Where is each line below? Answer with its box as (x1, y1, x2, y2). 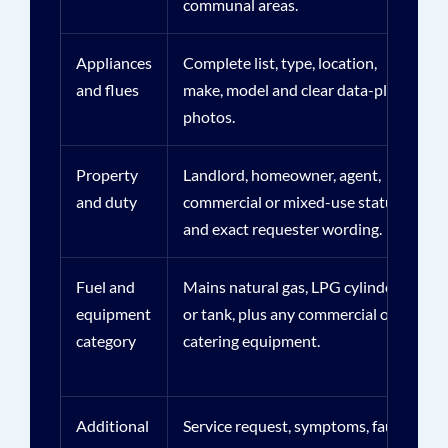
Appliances (75, 53, 152, 72)
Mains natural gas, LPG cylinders (182, 277, 406, 296)
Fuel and (75, 277, 135, 296)
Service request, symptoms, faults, (182, 416, 414, 435)
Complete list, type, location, (182, 53, 377, 72)
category (75, 331, 136, 350)
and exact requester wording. (182, 219, 382, 238)
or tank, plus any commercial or (182, 304, 395, 323)
